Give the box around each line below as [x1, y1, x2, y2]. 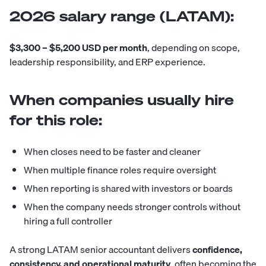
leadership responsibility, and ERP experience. [9, 54, 205, 70]
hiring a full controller [24, 213, 112, 229]
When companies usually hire [9, 90, 234, 110]
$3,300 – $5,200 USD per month [9, 40, 147, 56]
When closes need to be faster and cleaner [24, 144, 201, 160]
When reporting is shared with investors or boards [24, 180, 233, 197]
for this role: [9, 110, 102, 130]
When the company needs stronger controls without [24, 199, 240, 215]
